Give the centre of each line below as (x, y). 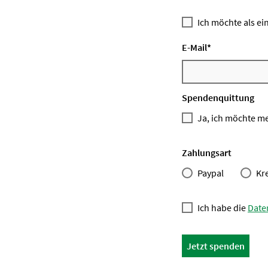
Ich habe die (223, 207)
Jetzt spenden (216, 246)
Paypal (211, 173)
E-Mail (194, 47)
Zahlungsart (207, 152)
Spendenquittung (218, 97)
